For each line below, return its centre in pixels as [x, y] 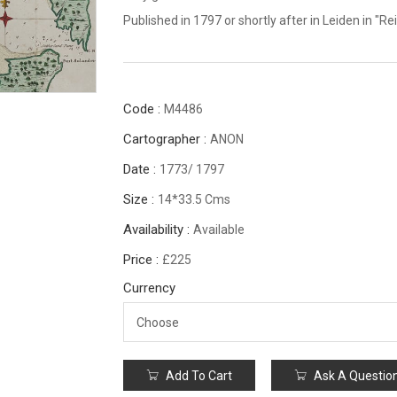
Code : [144, 109]
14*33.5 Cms [194, 199]
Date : [141, 169]
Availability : [158, 230]
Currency [149, 288]
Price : [143, 260]
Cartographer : [167, 139]
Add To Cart [198, 376]
